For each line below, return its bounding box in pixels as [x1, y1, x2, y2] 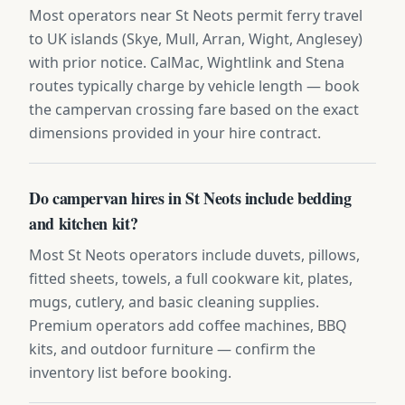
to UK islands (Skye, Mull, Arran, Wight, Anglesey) [29, 28, 363, 49]
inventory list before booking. [29, 362, 231, 382]
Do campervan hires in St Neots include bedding [29, 185, 352, 210]
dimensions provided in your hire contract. [29, 122, 321, 143]
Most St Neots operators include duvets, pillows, [29, 244, 360, 265]
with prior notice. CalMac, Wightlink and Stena [29, 52, 344, 72]
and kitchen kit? [29, 211, 138, 235]
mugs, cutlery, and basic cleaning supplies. [29, 291, 319, 312]
